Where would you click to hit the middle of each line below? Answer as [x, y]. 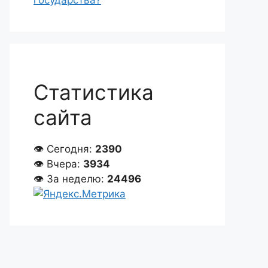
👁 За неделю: [70, 179]
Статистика [94, 92]
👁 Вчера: [58, 164]
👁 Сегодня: [64, 149]
